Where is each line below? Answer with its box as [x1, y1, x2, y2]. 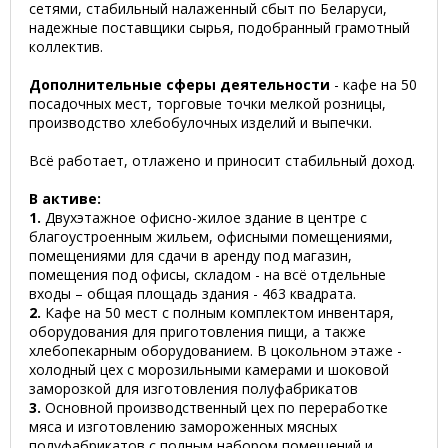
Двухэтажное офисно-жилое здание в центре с [41, 208, 367, 227]
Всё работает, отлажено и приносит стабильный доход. [29, 151, 415, 170]
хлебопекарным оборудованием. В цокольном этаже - [29, 341, 402, 360]
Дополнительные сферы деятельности [29, 75, 330, 94]
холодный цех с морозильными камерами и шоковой [29, 360, 389, 379]
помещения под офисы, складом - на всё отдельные [29, 265, 386, 284]
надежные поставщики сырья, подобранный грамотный [29, 18, 410, 37]
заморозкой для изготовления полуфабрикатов [29, 379, 358, 398]
